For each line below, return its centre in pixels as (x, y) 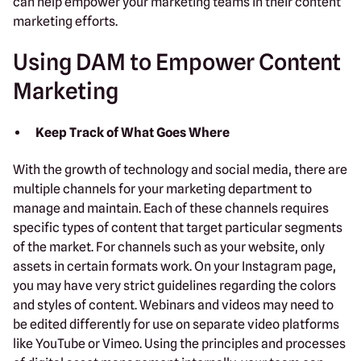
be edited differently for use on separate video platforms (176, 324)
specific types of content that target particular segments (178, 227)
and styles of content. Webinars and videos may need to (173, 305)
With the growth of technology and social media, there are (180, 169)
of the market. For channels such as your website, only (169, 247)
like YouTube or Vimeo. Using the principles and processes (179, 343)
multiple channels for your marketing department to (162, 189)
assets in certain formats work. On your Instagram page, (174, 266)
